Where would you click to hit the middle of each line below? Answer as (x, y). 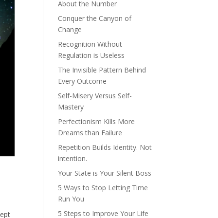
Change (70, 29)
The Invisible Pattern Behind (102, 70)
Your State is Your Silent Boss (105, 173)
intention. (73, 158)
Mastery (71, 107)
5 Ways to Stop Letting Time (103, 188)
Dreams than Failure (90, 133)
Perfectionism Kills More (97, 121)
